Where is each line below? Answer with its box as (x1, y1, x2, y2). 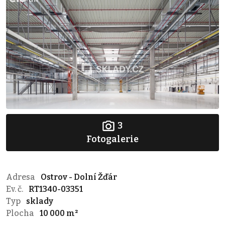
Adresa (6, 172, 37, 182)
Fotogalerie (86, 133, 139, 145)
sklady (26, 196, 53, 206)
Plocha (6, 208, 36, 218)
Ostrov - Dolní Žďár (41, 172, 117, 182)
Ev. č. (6, 184, 25, 194)
